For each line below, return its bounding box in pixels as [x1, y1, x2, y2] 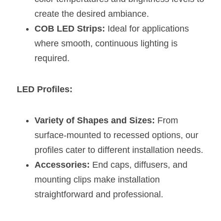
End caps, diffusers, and [90, 160, 187, 170]
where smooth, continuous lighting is [35, 38, 178, 48]
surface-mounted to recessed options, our [35, 130, 198, 140]
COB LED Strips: [35, 24, 105, 34]
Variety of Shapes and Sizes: [35, 115, 155, 125]
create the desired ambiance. [35, 9, 149, 19]
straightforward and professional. [35, 189, 163, 199]
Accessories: [35, 160, 90, 170]
